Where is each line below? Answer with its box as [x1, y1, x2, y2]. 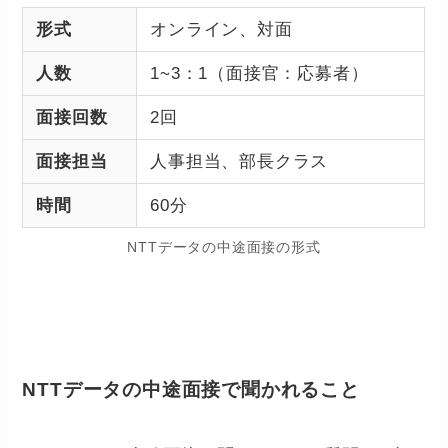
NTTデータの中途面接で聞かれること [22, 379, 360, 401]
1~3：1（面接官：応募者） [150, 63, 369, 83]
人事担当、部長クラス [150, 151, 329, 171]
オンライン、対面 [150, 19, 293, 39]
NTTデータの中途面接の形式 [127, 240, 321, 256]
